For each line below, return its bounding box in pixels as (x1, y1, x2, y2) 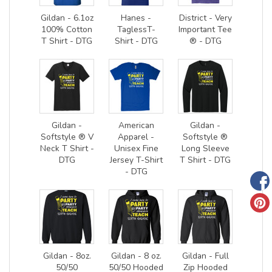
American (118, 119, 154, 131)
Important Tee (178, 23, 232, 35)
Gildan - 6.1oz (40, 12, 93, 24)
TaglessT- (117, 23, 155, 35)
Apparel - (118, 131, 154, 143)
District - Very (178, 12, 232, 24)
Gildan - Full (182, 250, 229, 262)
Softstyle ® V (40, 131, 93, 143)
